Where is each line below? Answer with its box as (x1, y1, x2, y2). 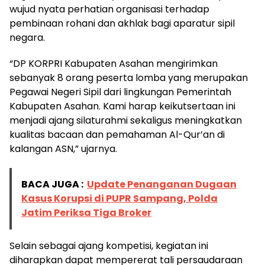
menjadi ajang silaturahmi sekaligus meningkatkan (9, 114, 242, 127)
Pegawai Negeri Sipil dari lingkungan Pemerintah (9, 85, 231, 99)
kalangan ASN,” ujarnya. (9, 142, 117, 156)
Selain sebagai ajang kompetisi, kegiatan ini (9, 239, 208, 253)
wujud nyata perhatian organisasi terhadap (9, 2, 209, 16)
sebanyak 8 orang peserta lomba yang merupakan (9, 71, 248, 85)
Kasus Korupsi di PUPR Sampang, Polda (21, 192, 218, 205)
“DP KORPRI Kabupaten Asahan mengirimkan (9, 57, 218, 70)
